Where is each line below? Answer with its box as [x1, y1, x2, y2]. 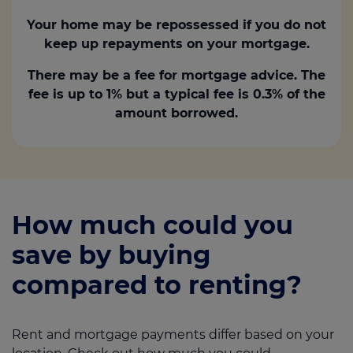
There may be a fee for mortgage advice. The [28, 68, 325, 84]
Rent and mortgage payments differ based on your [12, 327, 334, 343]
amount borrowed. [115, 106, 238, 121]
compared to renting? [12, 269, 302, 301]
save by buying [12, 240, 210, 271]
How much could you [12, 210, 293, 241]
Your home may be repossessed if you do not [27, 17, 326, 33]
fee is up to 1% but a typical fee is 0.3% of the [28, 87, 325, 102]
